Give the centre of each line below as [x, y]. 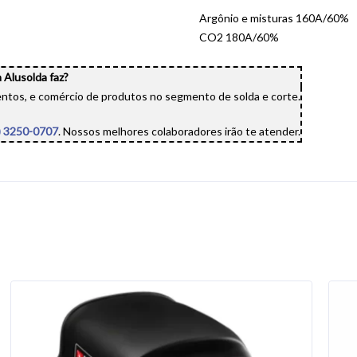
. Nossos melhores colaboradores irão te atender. [179, 131]
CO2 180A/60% [239, 37]
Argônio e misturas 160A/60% [274, 18]
